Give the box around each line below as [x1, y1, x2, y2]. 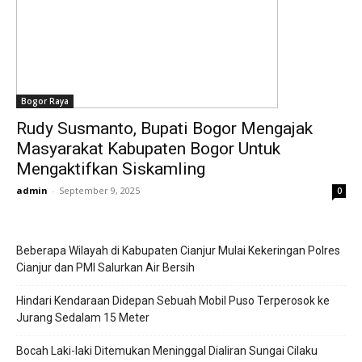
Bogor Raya [21, 95, 69, 107]
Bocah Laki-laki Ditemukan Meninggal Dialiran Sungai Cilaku [16, 344, 318, 357]
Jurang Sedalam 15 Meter [16, 311, 149, 324]
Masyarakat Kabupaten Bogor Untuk [16, 139, 280, 158]
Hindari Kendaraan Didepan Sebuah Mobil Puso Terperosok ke [16, 294, 330, 307]
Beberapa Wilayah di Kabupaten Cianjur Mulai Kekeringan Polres [16, 244, 340, 257]
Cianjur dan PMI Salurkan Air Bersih [16, 261, 195, 274]
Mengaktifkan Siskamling [16, 159, 205, 179]
